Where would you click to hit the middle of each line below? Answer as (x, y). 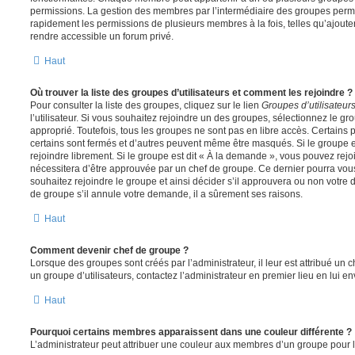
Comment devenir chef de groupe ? (109, 251)
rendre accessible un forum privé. (102, 37)
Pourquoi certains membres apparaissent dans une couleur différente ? (191, 332)
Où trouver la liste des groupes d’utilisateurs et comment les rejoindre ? (191, 93)
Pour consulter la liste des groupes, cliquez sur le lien (146, 106)
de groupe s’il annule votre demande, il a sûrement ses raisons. (166, 195)
